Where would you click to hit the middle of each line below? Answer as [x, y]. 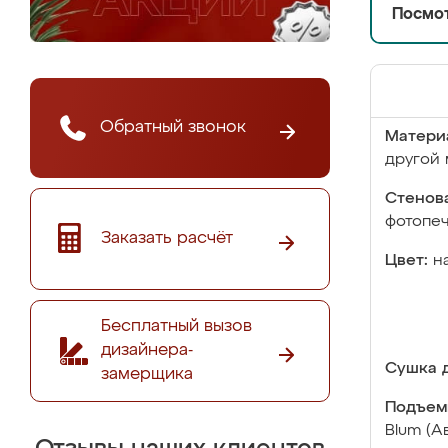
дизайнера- [147, 350]
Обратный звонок [173, 127]
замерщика [147, 374]
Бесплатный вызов [176, 326]
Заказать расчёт [167, 238]
